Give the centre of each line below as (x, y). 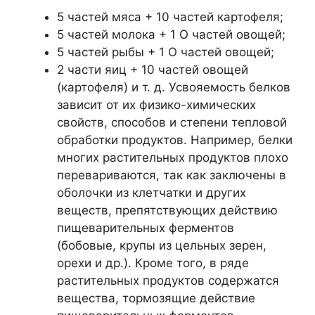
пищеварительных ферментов (146, 227)
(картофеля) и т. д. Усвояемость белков (174, 87)
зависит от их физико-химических (156, 104)
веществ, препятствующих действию (167, 210)
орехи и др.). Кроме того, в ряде (153, 263)
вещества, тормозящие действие (156, 298)
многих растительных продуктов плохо (173, 157)
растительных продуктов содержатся (168, 280)
